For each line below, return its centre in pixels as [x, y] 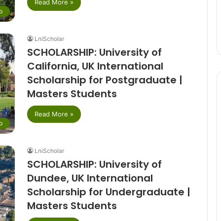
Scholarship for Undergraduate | [109, 192]
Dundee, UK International [90, 178]
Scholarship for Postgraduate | [105, 80]
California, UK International [95, 66]
